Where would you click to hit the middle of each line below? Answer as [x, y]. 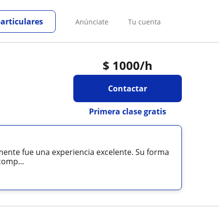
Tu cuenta [144, 22]
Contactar [127, 88]
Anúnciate [92, 22]
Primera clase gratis [127, 111]
